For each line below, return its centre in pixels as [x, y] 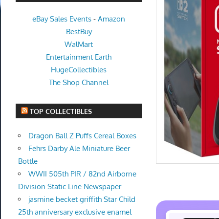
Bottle [28, 161]
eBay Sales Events [62, 19]
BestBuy [79, 32]
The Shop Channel [79, 83]
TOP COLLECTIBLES [61, 111]
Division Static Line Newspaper [69, 186]
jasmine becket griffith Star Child [82, 199]
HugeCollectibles [79, 70]
